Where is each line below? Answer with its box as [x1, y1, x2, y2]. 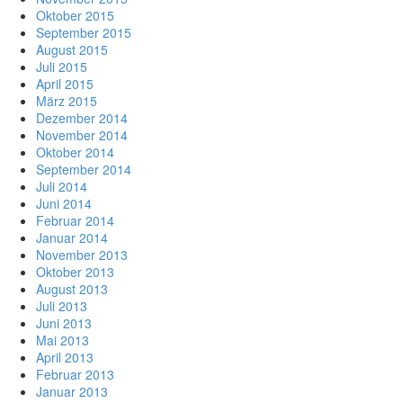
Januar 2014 [36, 228, 108, 247]
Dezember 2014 [36, 109, 128, 128]
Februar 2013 [36, 365, 114, 384]
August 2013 [36, 280, 108, 299]
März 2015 [36, 92, 97, 111]
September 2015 [36, 23, 131, 42]
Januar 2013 [36, 382, 108, 401]
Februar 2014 [36, 211, 114, 230]
